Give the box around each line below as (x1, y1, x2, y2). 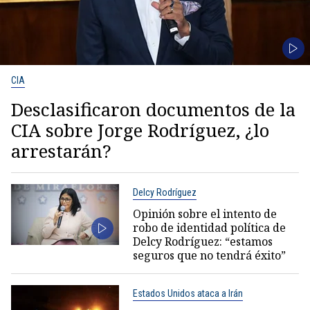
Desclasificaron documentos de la (11, 97, 295, 122)
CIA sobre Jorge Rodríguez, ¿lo (11, 118, 269, 143)
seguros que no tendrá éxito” (132, 248, 286, 263)
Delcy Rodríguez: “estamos (132, 234, 273, 249)
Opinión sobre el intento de (132, 206, 277, 221)
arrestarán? (11, 138, 111, 163)
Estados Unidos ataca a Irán (132, 288, 243, 299)
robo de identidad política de (132, 220, 286, 235)
